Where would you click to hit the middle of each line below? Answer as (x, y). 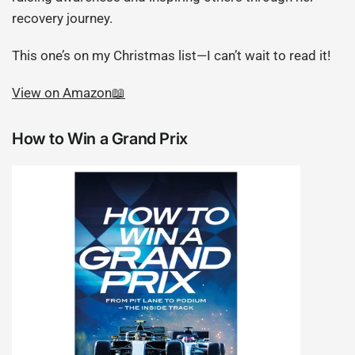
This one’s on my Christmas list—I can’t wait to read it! (172, 56)
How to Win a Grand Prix (100, 139)
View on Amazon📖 (69, 93)
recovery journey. (63, 19)
